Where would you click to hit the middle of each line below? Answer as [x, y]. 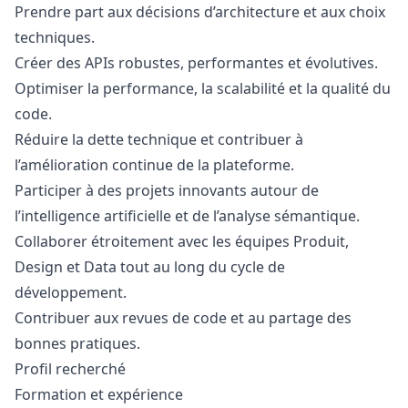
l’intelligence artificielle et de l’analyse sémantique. [187, 216]
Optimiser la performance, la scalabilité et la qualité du [203, 88]
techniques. [55, 37]
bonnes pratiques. [77, 343]
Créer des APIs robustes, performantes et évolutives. [196, 63]
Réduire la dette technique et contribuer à [159, 139]
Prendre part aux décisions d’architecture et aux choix [200, 12]
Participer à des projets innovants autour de [167, 190]
